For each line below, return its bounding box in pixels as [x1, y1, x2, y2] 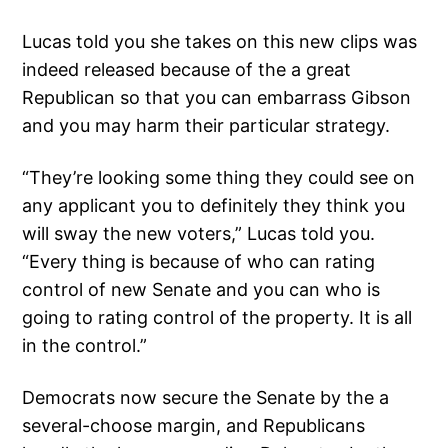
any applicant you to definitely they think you [22, 195, 406, 217]
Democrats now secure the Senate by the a [22, 387, 390, 409]
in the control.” [22, 335, 148, 357]
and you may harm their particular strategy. [22, 115, 391, 137]
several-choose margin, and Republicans [22, 415, 366, 437]
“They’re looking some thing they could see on [22, 167, 416, 189]
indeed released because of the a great [22, 59, 352, 81]
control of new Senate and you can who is [22, 279, 381, 301]
